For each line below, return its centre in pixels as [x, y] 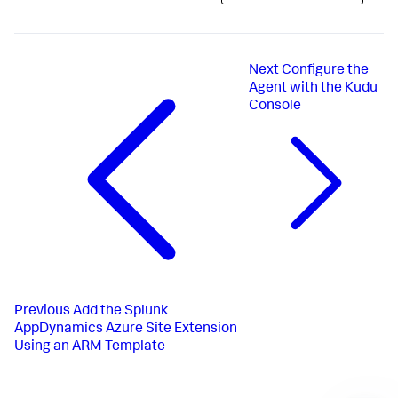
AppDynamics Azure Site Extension [126, 329]
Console [275, 107]
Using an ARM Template [90, 347]
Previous [42, 311]
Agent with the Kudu [313, 89]
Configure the [325, 71]
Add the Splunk [120, 311]
